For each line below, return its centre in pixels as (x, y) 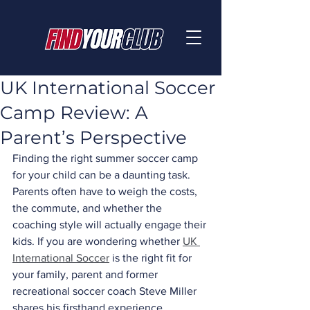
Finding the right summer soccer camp (107, 158)
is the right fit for (152, 258)
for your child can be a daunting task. (103, 175)
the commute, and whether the (89, 208)
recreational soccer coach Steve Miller (106, 291)
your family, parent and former (86, 274)
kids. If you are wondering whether (98, 241)
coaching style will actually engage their (111, 225)
